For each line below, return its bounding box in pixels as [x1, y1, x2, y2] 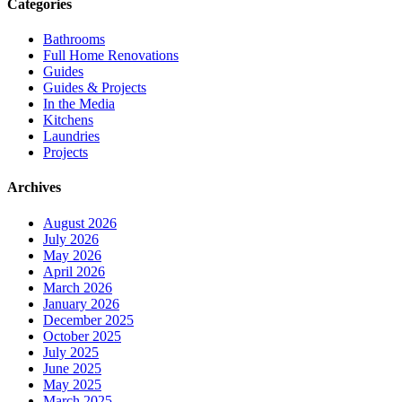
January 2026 [43, 295, 119, 311]
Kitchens [43, 112, 93, 128]
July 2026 [43, 231, 99, 247]
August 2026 [43, 214, 117, 231]
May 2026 [43, 247, 101, 263]
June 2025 [43, 360, 101, 376]
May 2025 [43, 376, 101, 392]
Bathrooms [43, 31, 105, 48]
